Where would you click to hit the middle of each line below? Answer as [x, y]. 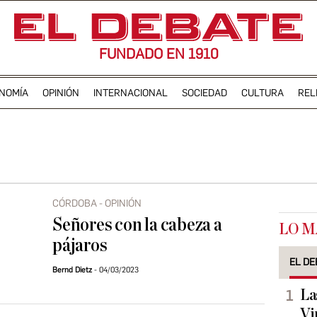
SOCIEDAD [204, 93]
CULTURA [262, 93]
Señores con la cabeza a [137, 225]
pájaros [80, 246]
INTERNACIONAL [130, 93]
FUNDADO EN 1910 [158, 54]
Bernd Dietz [72, 270]
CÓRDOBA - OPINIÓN [97, 203]
